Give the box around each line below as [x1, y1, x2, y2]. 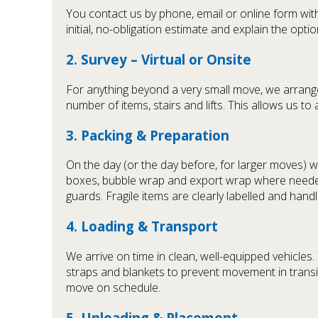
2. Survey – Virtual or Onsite [66, 50, 251, 69]
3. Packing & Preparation [66, 126, 229, 144]
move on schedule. [66, 279, 160, 295]
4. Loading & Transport [66, 217, 218, 236]
